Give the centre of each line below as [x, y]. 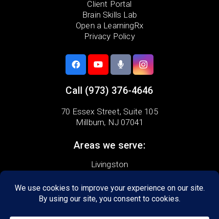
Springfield [109, 197]
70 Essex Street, [92, 111]
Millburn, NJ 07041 [109, 122]
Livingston [109, 164]
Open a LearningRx [109, 26]
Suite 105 [141, 111]
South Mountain [109, 208]
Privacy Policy [109, 36]
